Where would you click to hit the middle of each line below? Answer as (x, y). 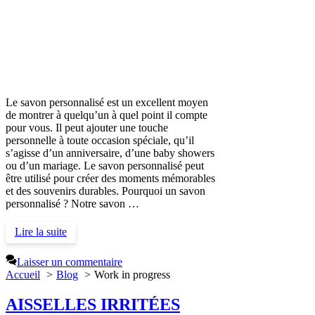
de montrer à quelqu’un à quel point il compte (107, 115)
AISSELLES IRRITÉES (93, 304)
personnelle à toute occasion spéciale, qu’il (100, 140)
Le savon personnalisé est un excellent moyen (107, 102)
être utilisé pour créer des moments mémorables (110, 178)
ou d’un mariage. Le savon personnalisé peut (105, 165)
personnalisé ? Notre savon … (72, 203)
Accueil (23, 274)
